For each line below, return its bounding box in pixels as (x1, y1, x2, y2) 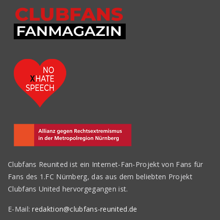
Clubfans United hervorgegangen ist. (8, 184, 128, 194)
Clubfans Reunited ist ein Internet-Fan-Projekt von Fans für (8, 160, 203, 169)
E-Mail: (8, 204, 30, 214)
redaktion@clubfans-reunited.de (30, 204, 137, 214)
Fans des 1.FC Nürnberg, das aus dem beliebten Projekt (8, 172, 192, 182)
